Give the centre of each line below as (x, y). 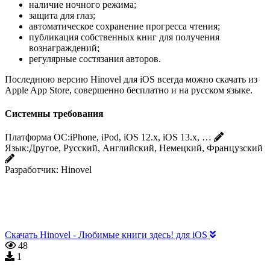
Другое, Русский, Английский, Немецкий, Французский (146, 148)
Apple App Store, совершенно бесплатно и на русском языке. (129, 90)
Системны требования (54, 114)
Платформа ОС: (37, 137)
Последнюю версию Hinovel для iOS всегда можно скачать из (131, 79)
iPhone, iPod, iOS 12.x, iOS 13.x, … (141, 137)
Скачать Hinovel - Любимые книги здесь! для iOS (107, 235)
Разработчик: (32, 170)
